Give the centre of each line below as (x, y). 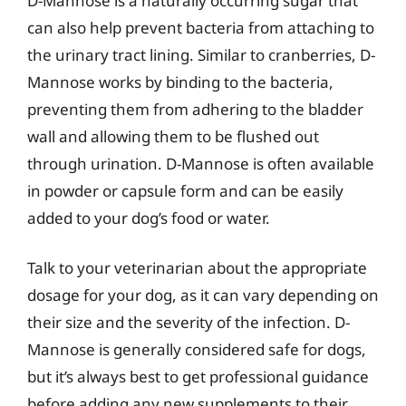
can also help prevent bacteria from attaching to (201, 27)
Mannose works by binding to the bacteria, (180, 82)
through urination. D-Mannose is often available (201, 163)
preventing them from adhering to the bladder (195, 109)
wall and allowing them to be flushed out (173, 136)
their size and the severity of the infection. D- (188, 322)
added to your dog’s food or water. (149, 217)
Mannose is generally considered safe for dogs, (197, 349)
